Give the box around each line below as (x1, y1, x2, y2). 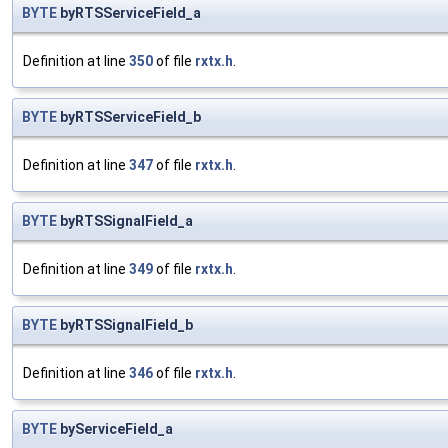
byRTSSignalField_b (57, 317, 193, 334)
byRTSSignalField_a (57, 213, 193, 230)
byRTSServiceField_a (57, 5, 201, 22)
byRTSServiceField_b (57, 109, 201, 126)
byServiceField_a (57, 421, 173, 438)
